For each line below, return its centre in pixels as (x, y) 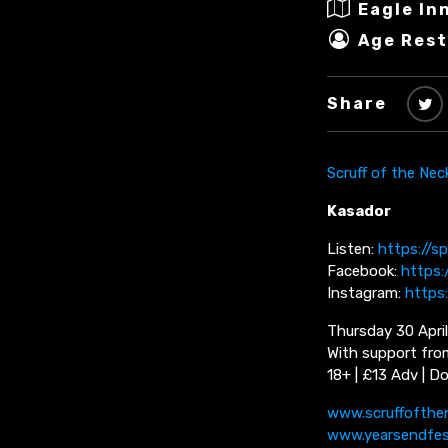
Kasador (359, 211)
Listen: (352, 249)
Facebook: (364, 271)
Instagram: (366, 293)
